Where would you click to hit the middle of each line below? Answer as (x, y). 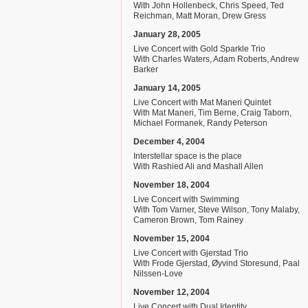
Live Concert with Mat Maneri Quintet (202, 102)
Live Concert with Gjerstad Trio (191, 253)
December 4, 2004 (169, 142)
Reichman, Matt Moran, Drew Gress (200, 16)
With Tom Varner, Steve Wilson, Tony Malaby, (217, 210)
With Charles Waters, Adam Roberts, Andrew (216, 59)
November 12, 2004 (172, 292)
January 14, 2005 (167, 88)
